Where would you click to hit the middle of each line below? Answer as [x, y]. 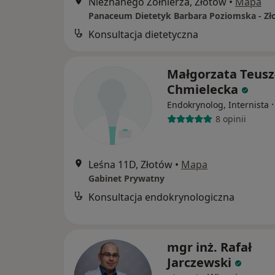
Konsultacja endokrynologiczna [161, 197]
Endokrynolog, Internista [218, 104]
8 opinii [230, 119]
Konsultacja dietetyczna [143, 34]
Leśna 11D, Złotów [130, 164]
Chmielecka [203, 89]
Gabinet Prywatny [126, 178]
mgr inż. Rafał [209, 247]
